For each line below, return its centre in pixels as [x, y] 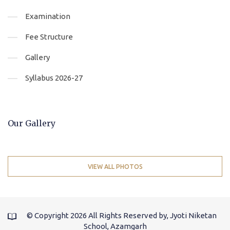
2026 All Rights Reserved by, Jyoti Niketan [143, 215]
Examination [48, 16]
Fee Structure [49, 36]
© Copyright [48, 215]
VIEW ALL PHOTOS [115, 166]
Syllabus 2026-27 [54, 78]
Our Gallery [32, 123]
